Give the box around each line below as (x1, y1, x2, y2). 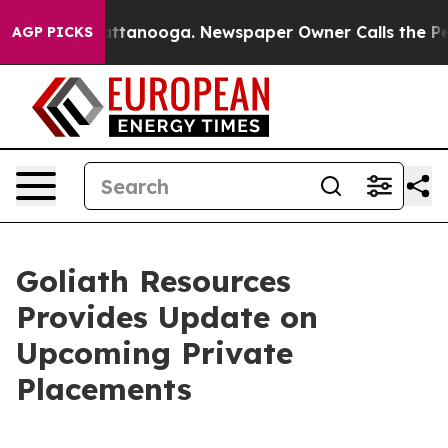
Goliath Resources (16, 262, 291, 300)
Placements (16, 370, 192, 408)
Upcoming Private (16, 334, 293, 372)
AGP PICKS (12, 23, 93, 41)
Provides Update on (16, 298, 318, 336)
